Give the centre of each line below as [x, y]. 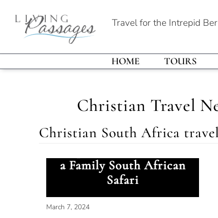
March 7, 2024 [68, 207]
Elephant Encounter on [123, 151]
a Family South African [123, 165]
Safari [123, 180]
